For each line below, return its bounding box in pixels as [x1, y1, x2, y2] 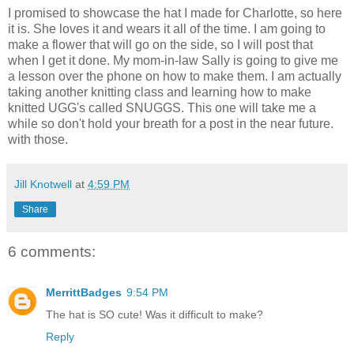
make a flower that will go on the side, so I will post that [8, 37, 313, 51]
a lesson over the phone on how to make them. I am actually [8, 69, 341, 83]
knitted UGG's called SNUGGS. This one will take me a [8, 100, 316, 115]
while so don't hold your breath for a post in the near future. [8, 116, 333, 130]
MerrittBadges [46, 286, 122, 299]
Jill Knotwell [14, 177, 72, 190]
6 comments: [8, 243, 96, 260]
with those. [8, 132, 68, 146]
